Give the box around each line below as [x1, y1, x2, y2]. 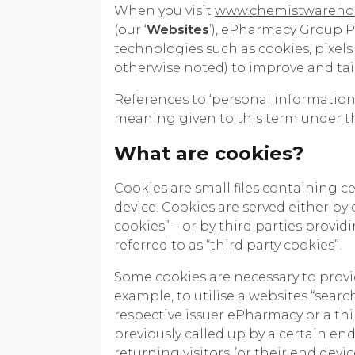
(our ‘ [114, 21, 147, 37]
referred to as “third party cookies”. [114, 237, 342, 253]
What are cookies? [114, 141, 303, 165]
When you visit [114, 2, 215, 18]
